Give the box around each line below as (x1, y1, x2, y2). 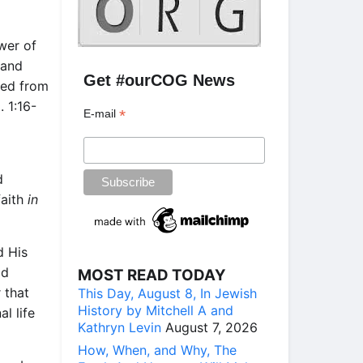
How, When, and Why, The (78, 341, 237, 358)
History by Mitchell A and (78, 301, 233, 318)
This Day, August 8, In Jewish (78, 284, 257, 301)
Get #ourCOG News (83, 71, 236, 89)
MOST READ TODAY (78, 265, 226, 284)
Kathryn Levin (78, 318, 161, 335)
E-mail (83, 107, 120, 120)
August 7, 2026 (165, 318, 258, 335)
